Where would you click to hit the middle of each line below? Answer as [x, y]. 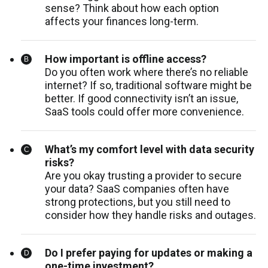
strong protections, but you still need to [138, 202]
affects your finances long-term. [122, 22]
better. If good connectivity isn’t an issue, [141, 99]
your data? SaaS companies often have [137, 189]
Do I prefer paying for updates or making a [149, 253]
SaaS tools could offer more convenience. [144, 112]
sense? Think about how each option [132, 8]
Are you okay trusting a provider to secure [143, 176]
